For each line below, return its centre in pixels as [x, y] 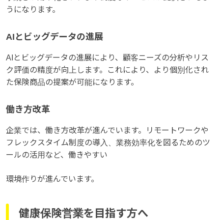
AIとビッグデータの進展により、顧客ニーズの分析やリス [107, 57]
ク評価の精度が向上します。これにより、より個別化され [107, 70]
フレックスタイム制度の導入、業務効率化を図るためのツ [108, 142]
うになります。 [33, 9]
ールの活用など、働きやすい [57, 155]
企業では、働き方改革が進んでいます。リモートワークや [107, 130]
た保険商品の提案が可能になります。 [72, 82]
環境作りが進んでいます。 [52, 179]
